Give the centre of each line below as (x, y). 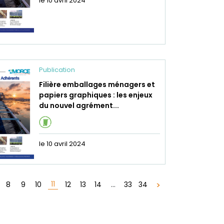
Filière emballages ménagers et (97, 84)
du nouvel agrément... (79, 105)
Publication (57, 70)
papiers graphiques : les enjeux (95, 95)
